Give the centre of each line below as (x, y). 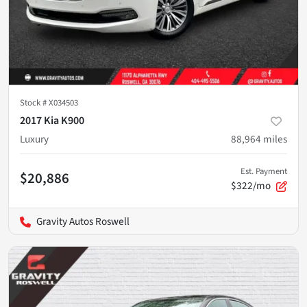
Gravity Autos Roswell (83, 222)
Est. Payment (264, 172)
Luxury (34, 139)
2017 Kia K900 (52, 121)
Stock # (34, 103)
